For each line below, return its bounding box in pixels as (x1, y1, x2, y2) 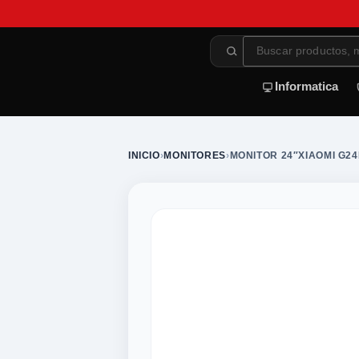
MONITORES (163, 150, 226, 161)
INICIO (128, 150, 160, 161)
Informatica (275, 80, 338, 93)
